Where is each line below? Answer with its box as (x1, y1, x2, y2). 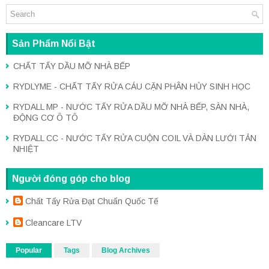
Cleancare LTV (25, 218, 82, 228)
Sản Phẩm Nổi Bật (12, 38, 95, 49)
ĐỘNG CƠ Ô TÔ (13, 113, 78, 123)
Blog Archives (101, 246, 150, 255)
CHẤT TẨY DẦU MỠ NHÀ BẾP (13, 61, 130, 71)
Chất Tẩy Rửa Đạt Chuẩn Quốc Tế (25, 196, 159, 207)
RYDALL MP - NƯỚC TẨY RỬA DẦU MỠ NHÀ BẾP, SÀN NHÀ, (13, 102, 249, 112)
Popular (16, 246, 42, 255)
